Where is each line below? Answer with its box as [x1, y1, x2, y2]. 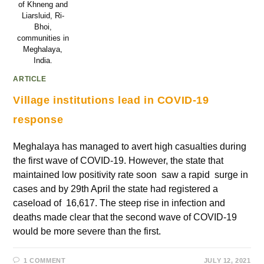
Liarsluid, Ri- [21, 11, 64, 21]
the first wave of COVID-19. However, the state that [13, 156, 224, 166]
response [13, 114, 64, 126]
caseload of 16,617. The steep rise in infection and [13, 198, 226, 209]
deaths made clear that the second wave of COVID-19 [13, 212, 237, 223]
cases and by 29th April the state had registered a [13, 184, 219, 194]
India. [33, 56, 52, 65]
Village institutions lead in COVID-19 [13, 94, 209, 107]
